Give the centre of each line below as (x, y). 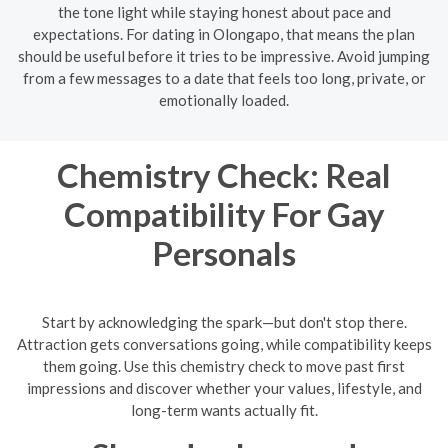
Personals (224, 253)
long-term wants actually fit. (224, 409)
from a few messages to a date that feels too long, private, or (224, 78)
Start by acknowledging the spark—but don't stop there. (224, 321)
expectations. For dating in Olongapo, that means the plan (224, 34)
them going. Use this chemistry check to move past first (224, 365)
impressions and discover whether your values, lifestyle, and (224, 387)
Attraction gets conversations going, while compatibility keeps (224, 343)
